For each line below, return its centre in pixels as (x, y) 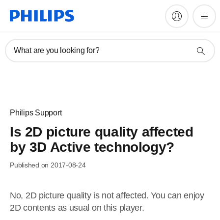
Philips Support (36, 113)
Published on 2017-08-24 (48, 165)
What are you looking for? (57, 50)
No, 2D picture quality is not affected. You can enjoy (107, 195)
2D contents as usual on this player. (77, 208)
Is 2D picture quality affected (102, 132)
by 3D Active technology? (92, 147)
